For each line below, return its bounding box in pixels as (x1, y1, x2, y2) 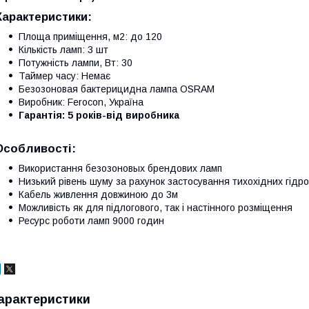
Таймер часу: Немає (19, 70, 110, 81)
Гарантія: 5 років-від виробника (19, 109, 179, 121)
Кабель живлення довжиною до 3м (19, 188, 178, 200)
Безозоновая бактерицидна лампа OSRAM (19, 83, 215, 94)
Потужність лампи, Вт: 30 (19, 57, 132, 68)
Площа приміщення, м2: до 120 (19, 30, 162, 42)
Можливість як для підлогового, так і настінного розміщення (19, 201, 292, 213)
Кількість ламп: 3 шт (19, 43, 108, 55)
